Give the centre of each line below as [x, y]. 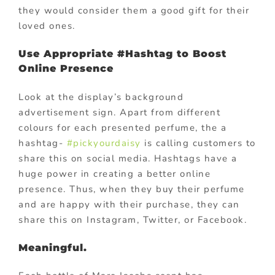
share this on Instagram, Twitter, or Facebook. [133, 219]
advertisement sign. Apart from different [119, 112]
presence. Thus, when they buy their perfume [132, 189]
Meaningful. [53, 247]
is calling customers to [198, 143]
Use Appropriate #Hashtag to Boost [122, 54]
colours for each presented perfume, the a [123, 127]
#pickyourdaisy [104, 143]
